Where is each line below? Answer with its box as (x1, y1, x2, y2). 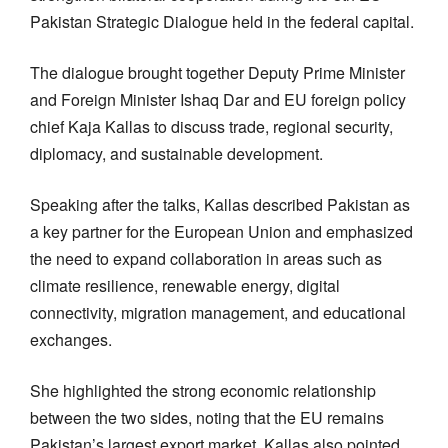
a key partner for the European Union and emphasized (30, 219, 413, 243)
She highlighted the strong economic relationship (30, 378, 376, 402)
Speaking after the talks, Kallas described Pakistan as (30, 192, 410, 216)
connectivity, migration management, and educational (30, 300, 406, 324)
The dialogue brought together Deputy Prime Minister (30, 60, 405, 84)
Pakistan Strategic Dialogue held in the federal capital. (30, 9, 414, 33)
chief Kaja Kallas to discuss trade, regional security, (30, 114, 393, 138)
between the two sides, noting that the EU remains (30, 405, 384, 429)
